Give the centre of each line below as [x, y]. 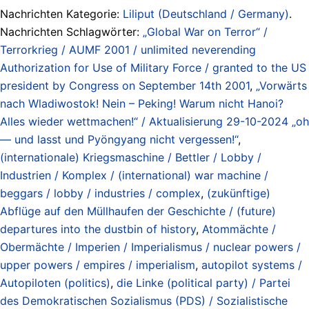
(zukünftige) [239, 193]
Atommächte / [239, 229]
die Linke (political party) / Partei [203, 282]
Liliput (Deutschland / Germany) [206, 13]
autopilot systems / [252, 265]
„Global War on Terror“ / [205, 31]
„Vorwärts [281, 85]
